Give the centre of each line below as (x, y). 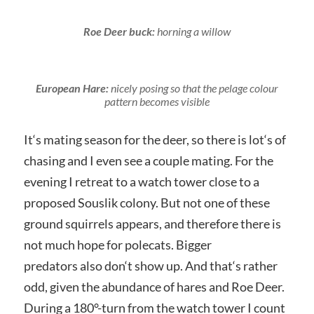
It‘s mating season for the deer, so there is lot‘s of (155, 140)
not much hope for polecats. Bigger (117, 245)
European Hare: (72, 88)
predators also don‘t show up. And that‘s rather (150, 266)
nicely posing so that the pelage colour (193, 88)
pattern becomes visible (157, 102)
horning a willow (192, 32)
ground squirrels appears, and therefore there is (152, 224)
